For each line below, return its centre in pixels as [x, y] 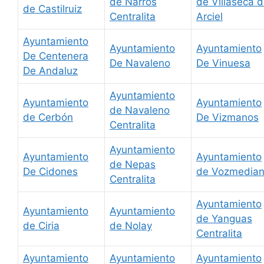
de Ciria [41, 226]
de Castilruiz [52, 9]
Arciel [209, 17]
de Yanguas [224, 219]
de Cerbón [48, 118]
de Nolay [131, 226]
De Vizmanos [227, 118]
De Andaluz [50, 71]
